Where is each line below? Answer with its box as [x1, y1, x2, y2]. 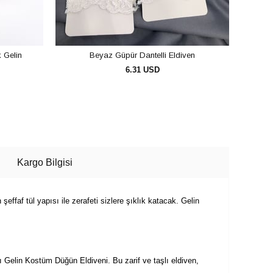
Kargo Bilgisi [16, 157, 73, 168]
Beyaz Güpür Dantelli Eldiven [90, 50, 195, 60]
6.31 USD [125, 65, 160, 74]
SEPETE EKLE [121, 105, 177, 114]
